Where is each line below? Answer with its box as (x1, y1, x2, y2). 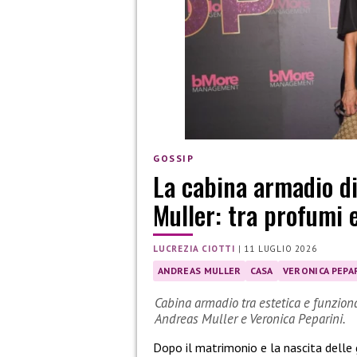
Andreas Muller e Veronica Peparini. (155, 309, 346, 328)
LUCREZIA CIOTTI (153, 242, 235, 254)
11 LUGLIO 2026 (244, 242, 317, 254)
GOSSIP (153, 152, 194, 165)
